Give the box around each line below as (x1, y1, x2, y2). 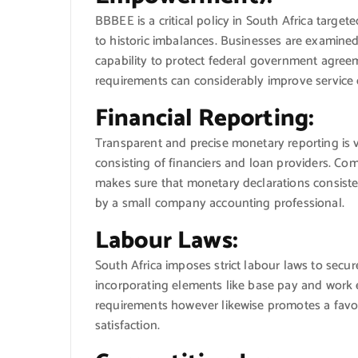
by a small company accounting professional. (95, 192, 344, 214)
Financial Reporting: (95, 98, 315, 138)
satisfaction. (95, 314, 161, 336)
